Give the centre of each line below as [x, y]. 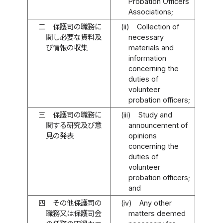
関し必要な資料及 [73, 37]
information [147, 58]
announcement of [158, 125]
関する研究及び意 [73, 125]
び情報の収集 [66, 47]
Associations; [151, 11]
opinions [142, 135]
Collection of [158, 26]
